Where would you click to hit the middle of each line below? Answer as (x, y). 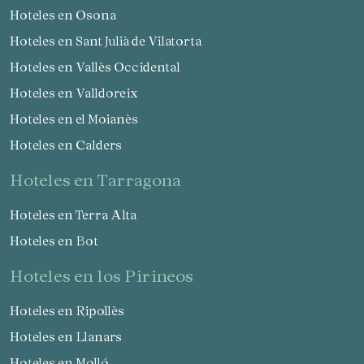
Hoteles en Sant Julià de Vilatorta (110, 41)
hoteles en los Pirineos (108, 276)
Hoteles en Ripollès (72, 311)
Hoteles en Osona (68, 15)
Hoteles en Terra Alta (78, 215)
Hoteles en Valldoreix (79, 93)
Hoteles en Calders (71, 145)
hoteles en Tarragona (102, 180)
